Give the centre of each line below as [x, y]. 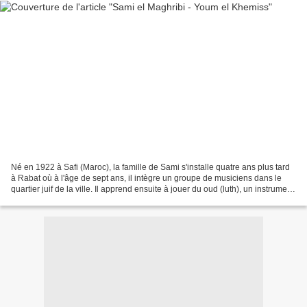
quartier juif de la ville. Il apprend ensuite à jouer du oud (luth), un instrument [152, 189]
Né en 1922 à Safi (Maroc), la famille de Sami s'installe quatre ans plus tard [150, 168]
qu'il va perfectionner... [52, 200]
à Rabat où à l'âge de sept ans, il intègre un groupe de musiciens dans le [146, 179]
